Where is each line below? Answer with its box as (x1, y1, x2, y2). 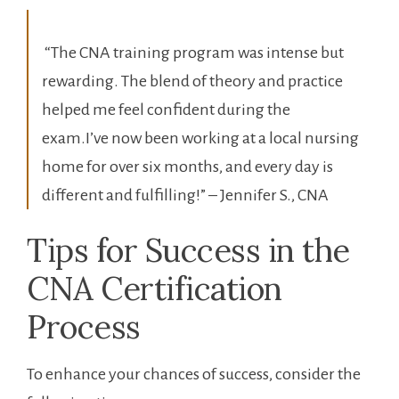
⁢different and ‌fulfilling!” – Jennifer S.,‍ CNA (42, 186, 329, 205)
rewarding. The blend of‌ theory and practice (42, 72, 343, 91)
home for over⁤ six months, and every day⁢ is (42, 158, 333, 176)
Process (27, 306, 141, 348)
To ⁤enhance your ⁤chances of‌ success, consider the (27, 365, 361, 384)
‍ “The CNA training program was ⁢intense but (42, 44, 344, 62)
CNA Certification (27, 268, 282, 310)
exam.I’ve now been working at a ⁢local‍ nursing (42, 129, 359, 148)
